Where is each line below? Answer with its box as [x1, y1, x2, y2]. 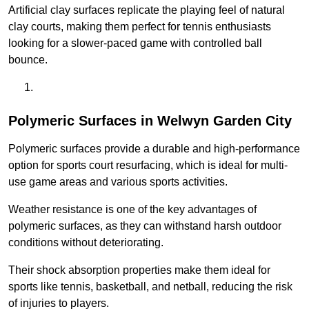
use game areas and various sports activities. [8, 176, 228, 188]
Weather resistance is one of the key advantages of [8, 203, 257, 216]
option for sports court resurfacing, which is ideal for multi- [8, 159, 288, 172]
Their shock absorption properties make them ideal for [8, 264, 270, 277]
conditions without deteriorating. [8, 237, 163, 249]
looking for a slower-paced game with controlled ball [8, 37, 262, 50]
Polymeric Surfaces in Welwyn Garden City [8, 113, 292, 129]
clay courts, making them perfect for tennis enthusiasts [8, 21, 271, 33]
